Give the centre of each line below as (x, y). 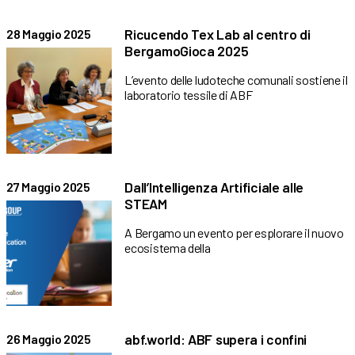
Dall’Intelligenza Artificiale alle (214, 187)
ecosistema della (168, 247)
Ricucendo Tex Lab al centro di (218, 34)
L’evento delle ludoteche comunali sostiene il (236, 80)
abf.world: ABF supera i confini (216, 339)
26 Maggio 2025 (49, 338)
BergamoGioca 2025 (187, 51)
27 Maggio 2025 (48, 186)
